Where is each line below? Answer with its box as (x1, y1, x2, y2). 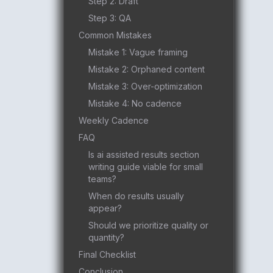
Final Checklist (79, 249, 136, 260)
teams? (88, 174, 116, 184)
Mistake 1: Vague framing (88, 47, 188, 57)
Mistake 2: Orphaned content (88, 64, 205, 74)
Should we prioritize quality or (88, 220, 208, 230)
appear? (88, 203, 122, 213)
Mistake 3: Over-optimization (88, 81, 202, 91)
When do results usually (88, 191, 184, 201)
